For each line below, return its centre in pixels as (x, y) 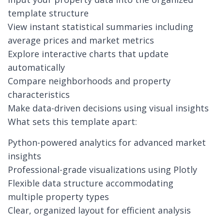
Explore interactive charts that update (88, 54)
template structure (48, 13)
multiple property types (58, 197)
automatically (36, 67)
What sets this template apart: (72, 122)
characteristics (39, 94)
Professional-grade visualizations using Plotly (102, 170)
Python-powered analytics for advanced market (107, 142)
